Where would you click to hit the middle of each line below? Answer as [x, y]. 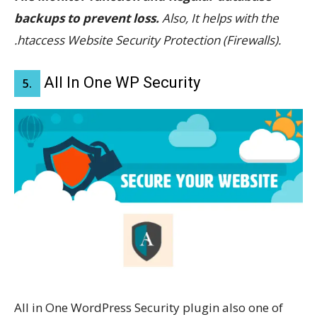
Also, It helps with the [220, 18]
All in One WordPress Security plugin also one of [149, 307]
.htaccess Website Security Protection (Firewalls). [148, 40]
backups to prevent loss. [88, 18]
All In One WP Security [120, 83]
